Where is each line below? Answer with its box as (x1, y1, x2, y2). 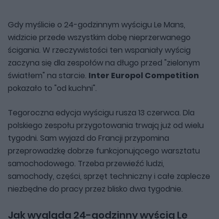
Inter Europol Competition (88, 69, 199, 81)
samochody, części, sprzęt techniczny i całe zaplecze (8, 170, 210, 182)
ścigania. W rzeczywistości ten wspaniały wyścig (8, 44, 191, 56)
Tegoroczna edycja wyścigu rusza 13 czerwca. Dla (8, 107, 195, 118)
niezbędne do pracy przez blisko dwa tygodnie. (8, 183, 183, 195)
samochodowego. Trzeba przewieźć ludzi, (8, 157, 164, 169)
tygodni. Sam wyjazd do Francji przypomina (8, 132, 169, 144)
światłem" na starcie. (8, 69, 88, 81)
